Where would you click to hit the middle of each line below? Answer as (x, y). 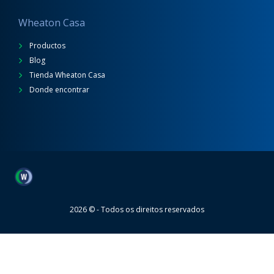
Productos (46, 46)
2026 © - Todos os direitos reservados (137, 209)
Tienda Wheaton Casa (66, 75)
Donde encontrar (58, 90)
